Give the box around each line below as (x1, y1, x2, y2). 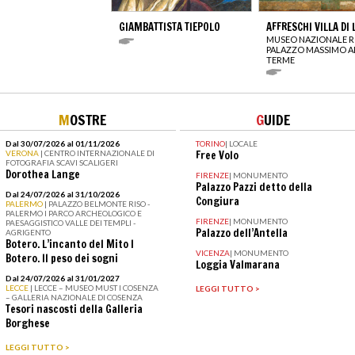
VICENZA (195, 247, 230, 258)
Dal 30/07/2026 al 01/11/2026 (5, 138, 120, 148)
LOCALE (228, 138, 258, 148)
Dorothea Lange (5, 166, 80, 181)
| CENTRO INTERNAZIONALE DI (40, 147, 155, 158)
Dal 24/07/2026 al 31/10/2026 (5, 189, 120, 199)
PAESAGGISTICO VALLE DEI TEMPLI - (5, 217, 136, 227)
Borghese (5, 315, 50, 330)
